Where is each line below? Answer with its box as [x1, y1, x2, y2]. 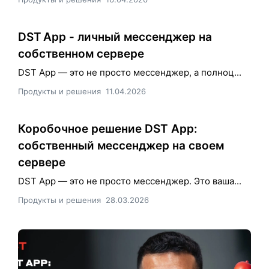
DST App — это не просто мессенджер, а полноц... [18, 66, 241, 78]
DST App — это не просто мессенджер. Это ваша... [18, 175, 241, 187]
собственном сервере [18, 46, 144, 61]
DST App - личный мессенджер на [18, 29, 212, 44]
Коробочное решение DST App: [18, 121, 198, 136]
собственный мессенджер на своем [18, 138, 224, 153]
